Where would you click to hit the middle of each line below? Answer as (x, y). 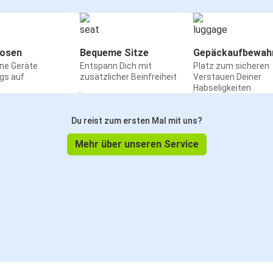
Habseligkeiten (222, 88)
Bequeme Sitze (114, 53)
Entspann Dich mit (116, 66)
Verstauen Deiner (227, 77)
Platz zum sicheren (231, 66)
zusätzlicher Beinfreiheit (128, 77)
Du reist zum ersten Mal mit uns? (136, 121)
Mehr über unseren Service (136, 144)
